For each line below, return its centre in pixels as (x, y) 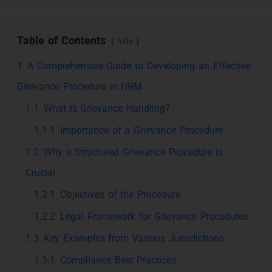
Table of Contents (61, 40)
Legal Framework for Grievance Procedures (154, 216)
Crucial (40, 173)
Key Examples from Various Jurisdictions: (135, 238)
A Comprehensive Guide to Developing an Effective (139, 66)
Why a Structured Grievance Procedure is (133, 152)
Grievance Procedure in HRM (80, 87)
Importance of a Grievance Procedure (141, 130)
